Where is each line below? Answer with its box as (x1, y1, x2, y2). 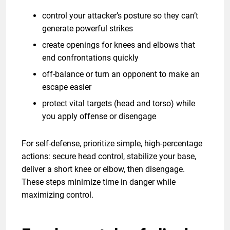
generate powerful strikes (42, 23, 133, 33)
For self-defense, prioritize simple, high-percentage (22, 138, 202, 148)
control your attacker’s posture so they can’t (42, 10, 198, 21)
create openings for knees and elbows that (42, 40, 195, 50)
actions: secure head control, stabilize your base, (22, 151, 196, 161)
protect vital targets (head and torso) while (42, 98, 195, 108)
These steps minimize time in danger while (22, 177, 176, 187)
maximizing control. (22, 189, 93, 200)
